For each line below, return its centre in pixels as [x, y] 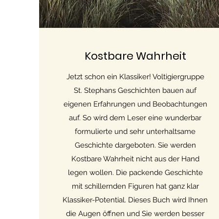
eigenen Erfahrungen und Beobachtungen [135, 104]
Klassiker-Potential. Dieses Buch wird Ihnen [135, 200]
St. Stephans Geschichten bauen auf [135, 90]
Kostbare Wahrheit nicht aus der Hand [135, 159]
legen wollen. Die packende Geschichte [135, 173]
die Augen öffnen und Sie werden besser [135, 214]
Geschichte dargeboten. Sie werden [135, 145]
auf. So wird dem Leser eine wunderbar [135, 118]
